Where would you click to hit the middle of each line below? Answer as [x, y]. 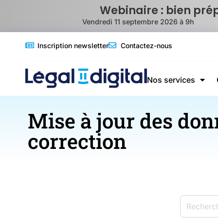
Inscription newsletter [73, 45]
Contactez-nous [146, 45]
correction [77, 141]
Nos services [171, 80]
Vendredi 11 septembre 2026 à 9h [138, 22]
